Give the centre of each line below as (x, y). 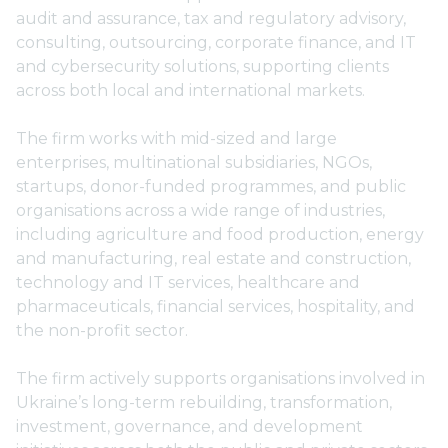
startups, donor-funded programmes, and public (211, 186)
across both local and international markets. (190, 90)
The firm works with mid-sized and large (176, 138)
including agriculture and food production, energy (220, 234)
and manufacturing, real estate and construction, (213, 258)
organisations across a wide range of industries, (200, 210)
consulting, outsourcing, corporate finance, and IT (216, 42)
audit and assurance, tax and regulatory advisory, (211, 18)
